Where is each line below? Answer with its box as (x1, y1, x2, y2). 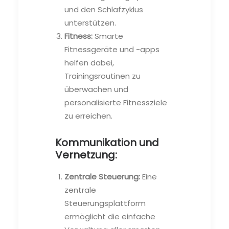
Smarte (93, 30, 123, 41)
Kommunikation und (55, 135, 159, 150)
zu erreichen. (64, 110, 112, 121)
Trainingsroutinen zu (64, 70, 141, 81)
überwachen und (64, 83, 128, 95)
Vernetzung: (55, 147, 117, 162)
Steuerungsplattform (64, 197, 146, 209)
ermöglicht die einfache (64, 211, 155, 222)
